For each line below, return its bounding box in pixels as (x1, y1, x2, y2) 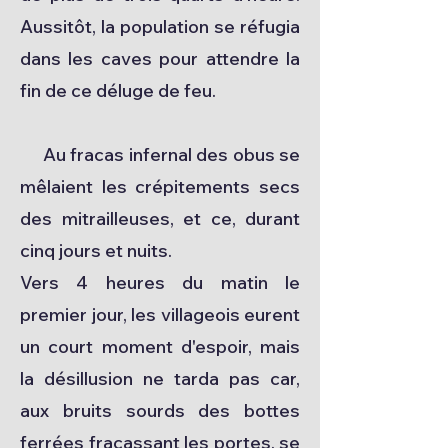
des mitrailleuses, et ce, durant (20, 207, 300, 230)
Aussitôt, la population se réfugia (20, 15, 300, 38)
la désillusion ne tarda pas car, (20, 367, 300, 390)
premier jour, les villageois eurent (20, 303, 300, 326)
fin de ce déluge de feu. (20, 79, 216, 102)
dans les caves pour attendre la (20, 47, 300, 70)
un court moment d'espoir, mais (20, 335, 300, 358)
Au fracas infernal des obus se (20, 143, 300, 166)
